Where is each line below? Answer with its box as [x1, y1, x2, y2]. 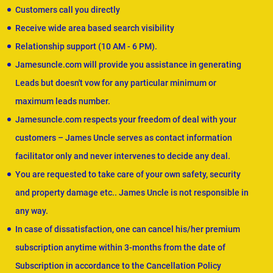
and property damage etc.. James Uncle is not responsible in [15, 188, 249, 198]
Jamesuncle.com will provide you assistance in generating [15, 60, 241, 70]
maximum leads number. [15, 96, 110, 107]
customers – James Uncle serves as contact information [15, 133, 232, 143]
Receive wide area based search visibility [15, 23, 174, 34]
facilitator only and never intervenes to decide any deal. [15, 151, 230, 161]
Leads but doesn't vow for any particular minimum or [15, 78, 216, 88]
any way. [15, 206, 48, 216]
